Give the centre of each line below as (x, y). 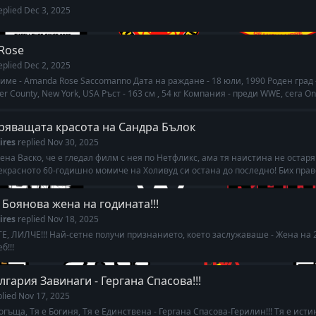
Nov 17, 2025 (44, 296)
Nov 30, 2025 (73, 142)
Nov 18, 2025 (73, 219)
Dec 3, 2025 (47, 10)
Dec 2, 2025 (47, 65)
